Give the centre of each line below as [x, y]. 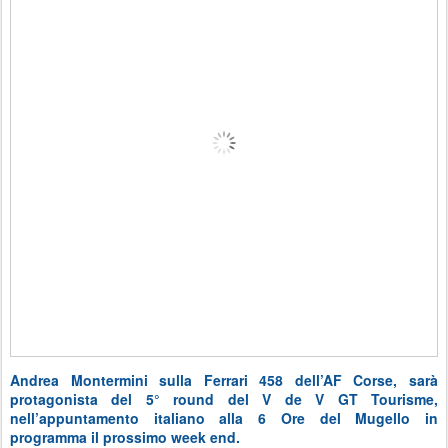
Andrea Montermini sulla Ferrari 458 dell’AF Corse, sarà [224, 380]
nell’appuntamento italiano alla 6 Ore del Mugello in [224, 418]
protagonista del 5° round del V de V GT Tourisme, [224, 399]
